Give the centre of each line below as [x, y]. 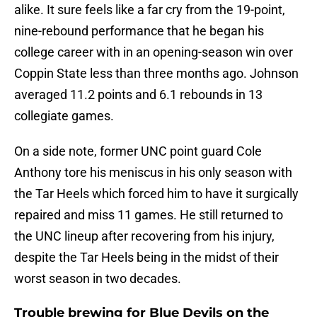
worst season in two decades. [98, 279]
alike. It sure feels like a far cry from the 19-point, [150, 10]
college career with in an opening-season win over [154, 52]
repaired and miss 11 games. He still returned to [149, 215]
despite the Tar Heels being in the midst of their [146, 258]
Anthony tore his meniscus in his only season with [153, 173]
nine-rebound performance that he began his [139, 31]
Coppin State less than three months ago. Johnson [156, 74]
